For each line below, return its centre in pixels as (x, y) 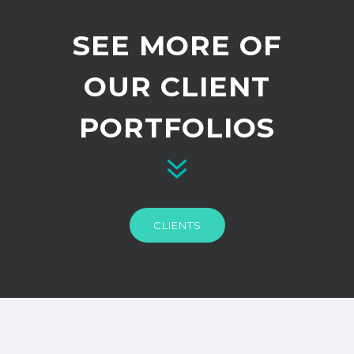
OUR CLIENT (177, 87)
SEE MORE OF (177, 46)
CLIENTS (177, 226)
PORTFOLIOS (177, 128)
